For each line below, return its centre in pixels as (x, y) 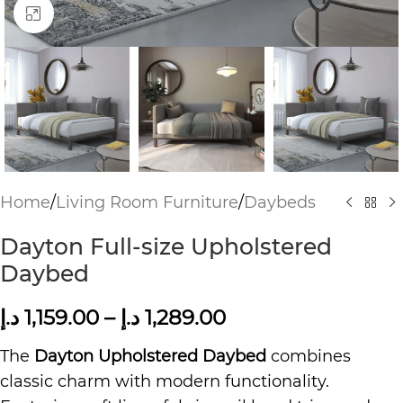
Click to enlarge (110, 13)
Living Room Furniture (147, 203)
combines (309, 357)
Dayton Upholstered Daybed (150, 357)
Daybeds (280, 203)
